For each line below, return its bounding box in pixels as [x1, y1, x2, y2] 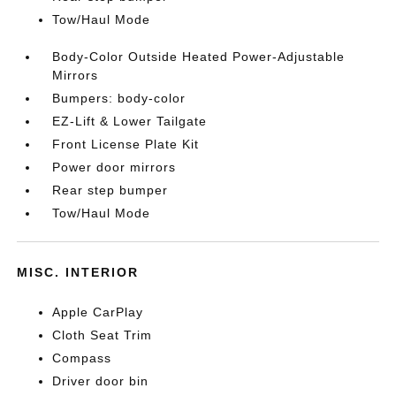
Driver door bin [52, 373, 149, 388]
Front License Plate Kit [52, 136, 200, 151]
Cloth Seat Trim [52, 327, 153, 342]
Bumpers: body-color [52, 90, 187, 105]
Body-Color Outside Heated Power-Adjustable [52, 49, 346, 64]
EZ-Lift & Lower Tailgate [52, 113, 208, 128]
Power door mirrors [52, 159, 177, 174]
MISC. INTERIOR [17, 264, 140, 279]
